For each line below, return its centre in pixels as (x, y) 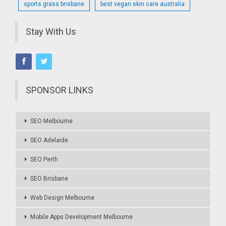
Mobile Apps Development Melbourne (82, 217)
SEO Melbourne (52, 121)
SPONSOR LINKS (60, 90)
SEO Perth (44, 159)
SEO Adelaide (49, 140)
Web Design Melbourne (63, 197)
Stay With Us (51, 32)
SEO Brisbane (49, 178)
